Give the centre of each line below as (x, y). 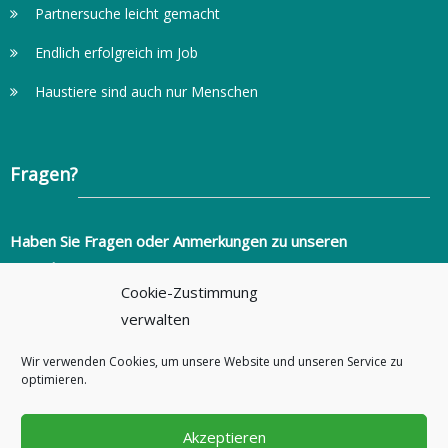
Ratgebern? (50, 267)
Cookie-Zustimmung (189, 292)
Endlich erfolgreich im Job (116, 52)
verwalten (155, 319)
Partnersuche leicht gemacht (127, 13)
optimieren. (54, 379)
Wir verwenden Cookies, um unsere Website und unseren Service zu (212, 361)
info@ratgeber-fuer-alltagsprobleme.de (163, 314)
